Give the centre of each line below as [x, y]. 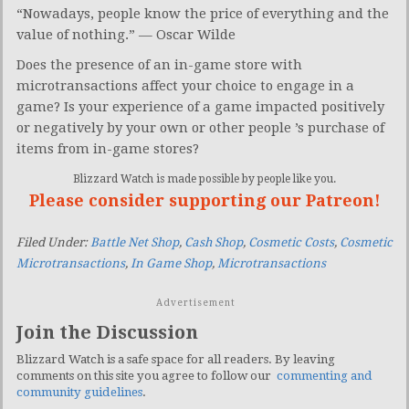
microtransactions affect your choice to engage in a [185, 85]
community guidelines [79, 392]
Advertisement [195, 302]
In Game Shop [171, 263]
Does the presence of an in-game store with [159, 64]
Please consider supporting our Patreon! [204, 200]
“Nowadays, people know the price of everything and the [203, 13]
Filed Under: [53, 242]
